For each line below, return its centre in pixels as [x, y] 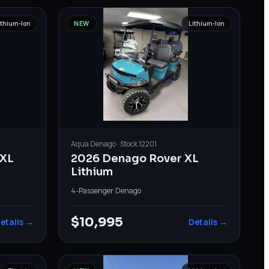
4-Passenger [92, 190]
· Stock [128, 144]
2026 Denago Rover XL [135, 158]
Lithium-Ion [206, 23]
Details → [208, 222]
